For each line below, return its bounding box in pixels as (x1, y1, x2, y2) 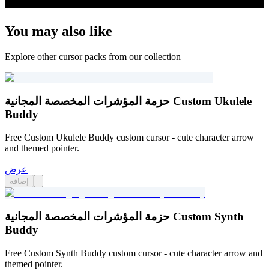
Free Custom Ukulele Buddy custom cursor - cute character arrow (5, 132, 254, 143)
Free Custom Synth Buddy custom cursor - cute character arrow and (5, 247, 262, 258)
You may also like (5, 23, 112, 39)
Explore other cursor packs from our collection (5, 51, 181, 62)
